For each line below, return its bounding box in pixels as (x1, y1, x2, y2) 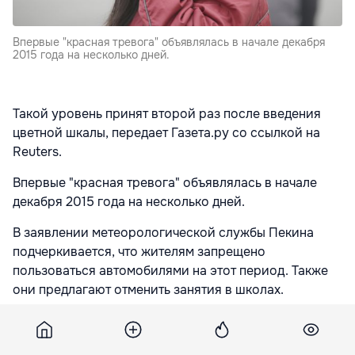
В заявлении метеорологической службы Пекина (13, 224, 314, 242)
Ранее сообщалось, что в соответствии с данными (13, 312, 319, 330)
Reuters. (13, 143, 62, 161)
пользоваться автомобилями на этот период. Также (13, 262, 328, 280)
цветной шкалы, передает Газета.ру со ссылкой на (13, 124, 320, 142)
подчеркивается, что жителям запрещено (13, 243, 265, 261)
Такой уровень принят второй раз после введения (13, 105, 321, 123)
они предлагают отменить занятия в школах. (13, 281, 284, 299)
